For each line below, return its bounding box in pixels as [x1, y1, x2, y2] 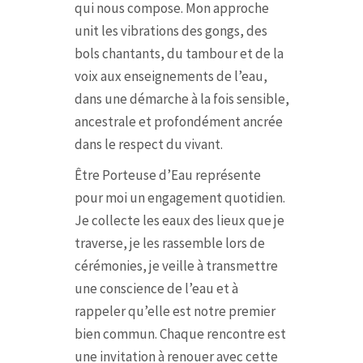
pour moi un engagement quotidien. [74, 189, 285, 207]
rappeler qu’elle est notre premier [74, 302, 275, 320]
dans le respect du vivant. [74, 135, 223, 153]
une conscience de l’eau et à [74, 280, 238, 297]
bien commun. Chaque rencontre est [74, 325, 286, 343]
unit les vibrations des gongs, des [74, 22, 267, 40]
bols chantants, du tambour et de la [74, 45, 284, 62]
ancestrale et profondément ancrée [74, 113, 283, 130]
